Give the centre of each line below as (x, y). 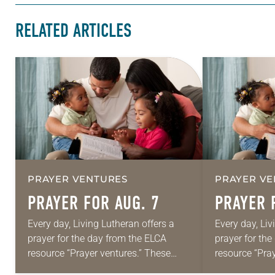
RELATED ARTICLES (73, 31)
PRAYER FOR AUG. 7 (94, 203)
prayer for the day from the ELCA (97, 239)
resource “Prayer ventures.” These (99, 254)
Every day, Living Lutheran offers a (101, 224)
